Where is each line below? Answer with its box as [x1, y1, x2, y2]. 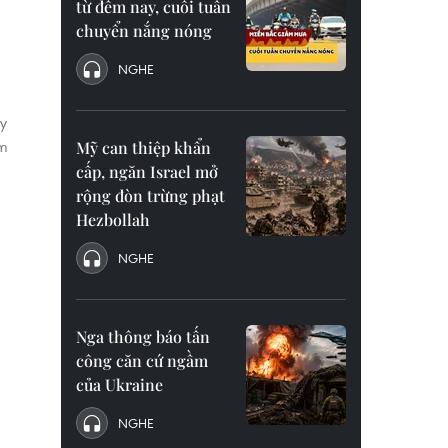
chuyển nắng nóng [76, 20, 212, 41]
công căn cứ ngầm [76, 350, 208, 371]
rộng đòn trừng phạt [76, 185, 225, 206]
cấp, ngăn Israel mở [76, 161, 218, 182]
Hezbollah [76, 209, 150, 230]
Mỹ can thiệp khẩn [76, 137, 211, 158]
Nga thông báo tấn [76, 326, 210, 347]
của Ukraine [76, 374, 163, 395]
